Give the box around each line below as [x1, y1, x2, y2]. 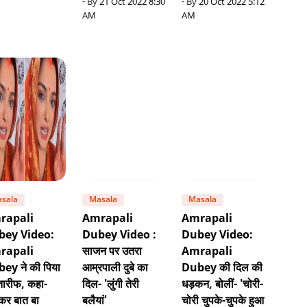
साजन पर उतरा [82, 245, 143, 259]
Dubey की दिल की [182, 262, 263, 275]
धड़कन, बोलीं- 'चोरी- [182, 278, 264, 292]
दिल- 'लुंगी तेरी [82, 278, 140, 292]
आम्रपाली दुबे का [82, 262, 149, 275]
